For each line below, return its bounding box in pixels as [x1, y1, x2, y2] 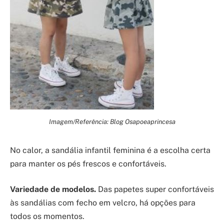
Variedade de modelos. [10, 184, 96, 194]
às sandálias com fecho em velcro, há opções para [10, 198, 195, 208]
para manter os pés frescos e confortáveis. [10, 158, 166, 168]
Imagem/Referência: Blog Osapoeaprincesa [48, 117, 175, 125]
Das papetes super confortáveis [96, 184, 214, 194]
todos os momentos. [10, 211, 84, 221]
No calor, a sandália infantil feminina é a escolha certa [10, 145, 210, 155]
